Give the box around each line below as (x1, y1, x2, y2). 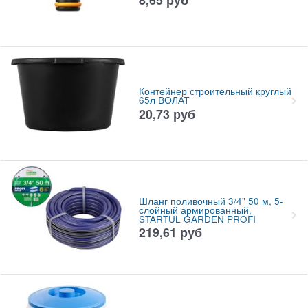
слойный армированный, (138, 203, 252, 217)
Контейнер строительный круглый (138, 85, 291, 98)
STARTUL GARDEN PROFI (138, 212, 256, 225)
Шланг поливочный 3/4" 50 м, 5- (138, 194, 283, 208)
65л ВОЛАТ (138, 93, 190, 107)
